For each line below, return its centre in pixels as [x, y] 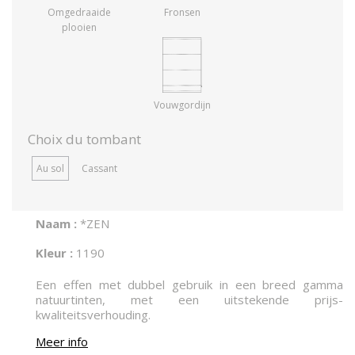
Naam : [56, 224]
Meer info [62, 342]
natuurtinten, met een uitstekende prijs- [189, 300]
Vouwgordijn [182, 105]
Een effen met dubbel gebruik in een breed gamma [189, 285]
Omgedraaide [79, 13]
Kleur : [54, 253]
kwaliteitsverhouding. [93, 315]
